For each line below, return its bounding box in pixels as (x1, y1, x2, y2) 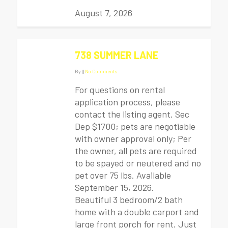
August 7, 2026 (75, 7, 132, 18)
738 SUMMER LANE (75, 49, 158, 61)
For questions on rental (75, 84, 165, 95)
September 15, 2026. (75, 182, 154, 193)
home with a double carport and (75, 206, 199, 217)
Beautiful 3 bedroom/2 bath (75, 194, 183, 205)
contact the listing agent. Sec (75, 108, 189, 120)
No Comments (85, 68, 117, 74)
